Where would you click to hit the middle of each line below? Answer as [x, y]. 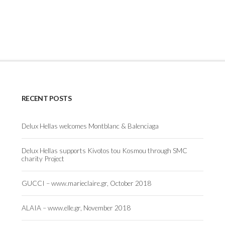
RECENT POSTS [46, 98]
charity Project [43, 159]
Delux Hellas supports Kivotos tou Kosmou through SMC [104, 151]
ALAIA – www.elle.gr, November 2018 [76, 208]
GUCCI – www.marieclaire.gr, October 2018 [86, 183]
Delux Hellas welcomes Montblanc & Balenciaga [90, 126]
